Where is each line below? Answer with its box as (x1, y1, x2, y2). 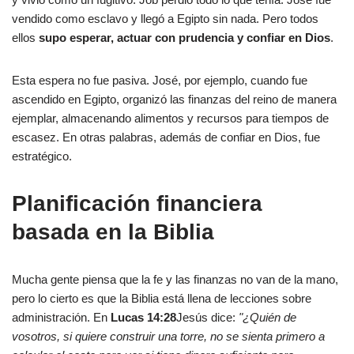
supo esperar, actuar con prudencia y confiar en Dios (39, 31, 330, 44)
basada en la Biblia (12, 220, 214, 244)
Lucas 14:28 (111, 311, 176, 324)
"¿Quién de (239, 311, 296, 324)
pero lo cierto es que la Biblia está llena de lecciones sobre (12, 292, 311, 305)
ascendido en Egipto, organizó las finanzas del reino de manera (12, 92, 337, 106)
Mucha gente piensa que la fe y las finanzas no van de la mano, (12, 273, 338, 286)
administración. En (12, 311, 111, 324)
